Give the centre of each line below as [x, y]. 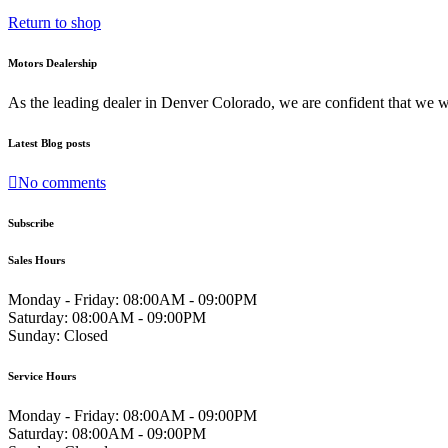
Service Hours [42, 375]
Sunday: [34, 335]
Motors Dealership [52, 62]
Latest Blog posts [49, 142]
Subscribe [31, 222]
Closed [84, 335]
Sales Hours [36, 259]
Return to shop [54, 22]
